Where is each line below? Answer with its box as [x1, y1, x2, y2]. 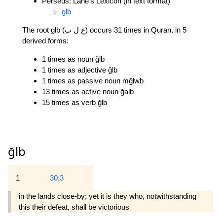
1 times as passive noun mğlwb [42, 76, 144, 85]
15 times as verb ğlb [42, 98, 107, 107]
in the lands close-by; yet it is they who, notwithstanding [19, 192, 196, 201]
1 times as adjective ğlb [42, 65, 117, 74]
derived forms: [22, 36, 69, 45]
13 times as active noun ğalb [42, 87, 134, 96]
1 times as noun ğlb [42, 54, 105, 63]
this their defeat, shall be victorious [19, 203, 129, 212]
